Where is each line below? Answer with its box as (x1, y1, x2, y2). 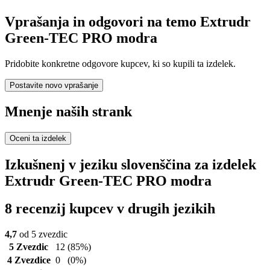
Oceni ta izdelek (10, 133, 66, 143)
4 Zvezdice (7, 255, 51, 266)
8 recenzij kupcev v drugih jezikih (5, 201, 215, 217)
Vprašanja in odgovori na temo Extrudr (5, 13, 251, 30)
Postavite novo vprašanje (10, 80, 98, 90)
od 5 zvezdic (17, 229, 67, 240)
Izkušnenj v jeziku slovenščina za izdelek (5, 156, 256, 172)
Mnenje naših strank (5, 103, 132, 119)
